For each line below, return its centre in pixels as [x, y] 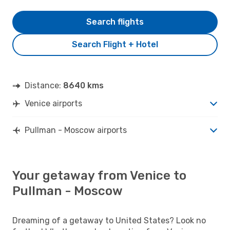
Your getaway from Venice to [99, 175]
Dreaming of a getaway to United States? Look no [109, 220]
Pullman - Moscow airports [76, 130]
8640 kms [83, 85]
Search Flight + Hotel [115, 44]
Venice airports [53, 103]
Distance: [44, 85]
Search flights [115, 22]
